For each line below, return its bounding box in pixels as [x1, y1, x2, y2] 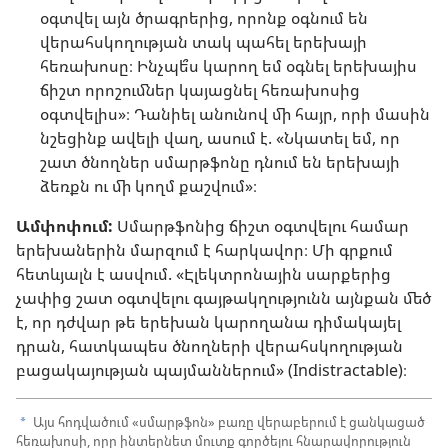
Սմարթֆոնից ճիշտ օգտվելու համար [113, 215, 409, 238]
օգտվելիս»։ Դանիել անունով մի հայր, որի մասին [40, 103, 430, 126]
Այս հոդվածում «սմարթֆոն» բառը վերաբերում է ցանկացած [30, 412, 425, 431]
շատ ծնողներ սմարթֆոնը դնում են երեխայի [40, 151, 400, 174]
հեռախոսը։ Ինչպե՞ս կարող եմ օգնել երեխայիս [40, 55, 417, 78]
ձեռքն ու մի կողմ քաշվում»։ [40, 175, 257, 198]
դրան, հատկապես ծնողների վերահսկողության [16, 335, 403, 358]
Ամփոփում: [16, 215, 113, 238]
